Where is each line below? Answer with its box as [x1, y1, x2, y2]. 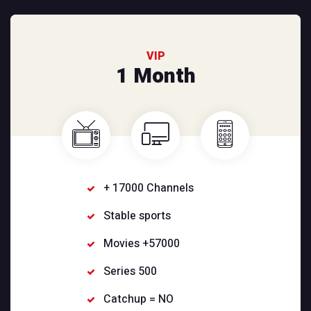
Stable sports [103, 208, 171, 225]
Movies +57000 [103, 235, 180, 253]
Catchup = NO [103, 291, 174, 308]
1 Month [115, 61, 196, 92]
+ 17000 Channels [103, 180, 194, 197]
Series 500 [103, 263, 158, 280]
